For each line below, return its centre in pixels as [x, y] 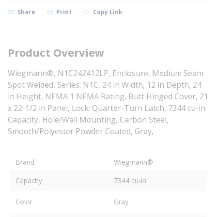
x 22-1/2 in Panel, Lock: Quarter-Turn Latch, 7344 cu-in [107, 108]
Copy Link [108, 12]
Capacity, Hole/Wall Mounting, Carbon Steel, [88, 120]
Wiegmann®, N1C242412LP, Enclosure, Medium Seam [106, 73]
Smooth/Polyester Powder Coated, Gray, [81, 131]
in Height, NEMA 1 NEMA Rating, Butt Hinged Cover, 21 [108, 96]
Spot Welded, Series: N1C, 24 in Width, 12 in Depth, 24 [105, 85]
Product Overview [56, 52]
